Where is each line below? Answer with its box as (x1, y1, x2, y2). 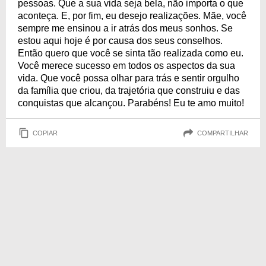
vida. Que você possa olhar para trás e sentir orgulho (18, 73, 239, 83)
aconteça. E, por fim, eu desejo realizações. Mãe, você (18, 11, 246, 21)
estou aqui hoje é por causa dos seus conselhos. (18, 36, 223, 46)
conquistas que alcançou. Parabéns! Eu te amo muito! (18, 98, 244, 108)
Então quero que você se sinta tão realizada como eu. (18, 48, 243, 58)
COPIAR (33, 129, 58, 137)
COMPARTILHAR (197, 129, 248, 137)
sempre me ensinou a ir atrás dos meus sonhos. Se (18, 23, 233, 33)
